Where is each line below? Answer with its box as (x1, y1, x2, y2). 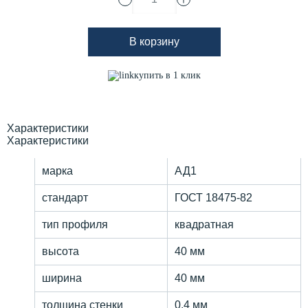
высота (42, 245, 79, 258)
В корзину (129, 36, 179, 48)
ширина (42, 272, 82, 285)
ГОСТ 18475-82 (175, 192, 252, 204)
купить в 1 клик (133, 70, 201, 81)
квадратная (175, 219, 234, 231)
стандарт (42, 192, 88, 204)
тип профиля (42, 219, 108, 231)
